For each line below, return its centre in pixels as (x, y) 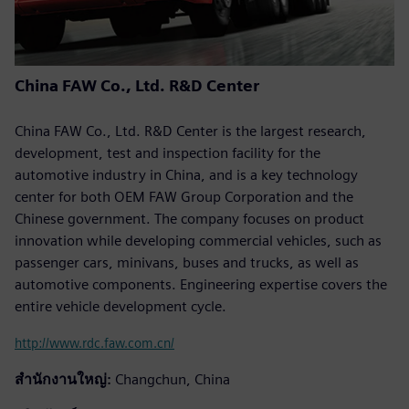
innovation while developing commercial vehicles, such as (198, 240)
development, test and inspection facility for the (168, 152)
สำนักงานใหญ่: (63, 379)
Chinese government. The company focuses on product (189, 218)
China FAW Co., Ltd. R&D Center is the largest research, (190, 131)
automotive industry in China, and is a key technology (186, 174)
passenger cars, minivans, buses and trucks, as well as (187, 262)
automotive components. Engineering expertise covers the (201, 284)
